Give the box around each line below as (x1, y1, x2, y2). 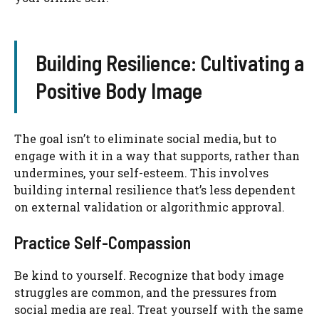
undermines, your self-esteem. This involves (14, 165, 268, 181)
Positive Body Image (35, 78, 202, 104)
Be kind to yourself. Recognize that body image (14, 268, 284, 283)
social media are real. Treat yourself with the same (14, 302, 303, 318)
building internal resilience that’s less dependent (14, 182, 296, 198)
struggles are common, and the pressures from (14, 285, 277, 300)
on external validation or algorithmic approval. (14, 199, 285, 215)
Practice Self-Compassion (14, 232, 191, 253)
